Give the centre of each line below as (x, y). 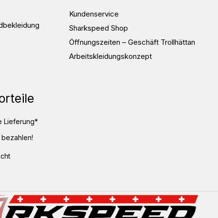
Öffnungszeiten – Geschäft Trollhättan (132, 42)
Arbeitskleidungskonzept (110, 56)
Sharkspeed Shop (99, 28)
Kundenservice (94, 14)
